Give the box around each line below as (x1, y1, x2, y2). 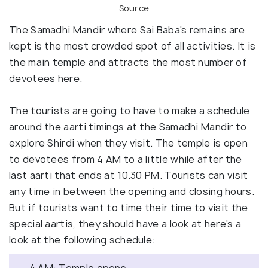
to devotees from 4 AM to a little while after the (9, 153, 242, 166)
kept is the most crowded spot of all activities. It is (9, 39, 256, 53)
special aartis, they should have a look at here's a (9, 217, 242, 231)
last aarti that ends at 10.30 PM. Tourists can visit (9, 169, 248, 182)
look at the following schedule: (9, 233, 156, 247)
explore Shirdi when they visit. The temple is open (9, 136, 248, 150)
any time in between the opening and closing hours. (9, 185, 254, 199)
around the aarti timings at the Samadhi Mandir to (9, 120, 247, 134)
